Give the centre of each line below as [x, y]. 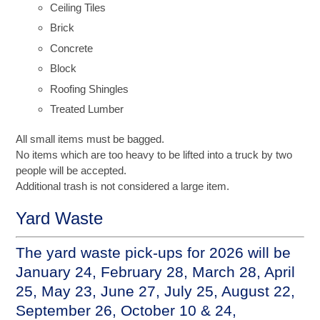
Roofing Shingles [90, 89]
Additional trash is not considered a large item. [123, 186]
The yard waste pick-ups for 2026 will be [154, 253]
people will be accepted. [71, 171]
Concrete [72, 48]
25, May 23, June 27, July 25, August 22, [156, 291]
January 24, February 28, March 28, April [156, 272]
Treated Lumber [87, 109]
